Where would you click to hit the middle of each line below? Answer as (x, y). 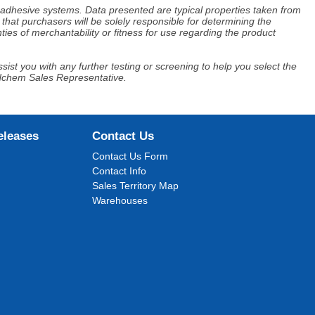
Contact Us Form (130, 156)
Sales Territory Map (136, 186)
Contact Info (120, 171)
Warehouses (120, 200)
